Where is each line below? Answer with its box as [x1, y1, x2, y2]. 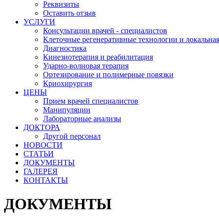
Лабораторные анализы [43, 114, 121, 123]
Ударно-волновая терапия [43, 61, 129, 70]
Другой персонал [43, 131, 101, 140]
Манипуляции [43, 105, 90, 114]
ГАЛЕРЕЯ [23, 167, 58, 175]
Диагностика [43, 44, 87, 52]
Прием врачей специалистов [43, 96, 138, 105]
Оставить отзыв [43, 8, 96, 17]
